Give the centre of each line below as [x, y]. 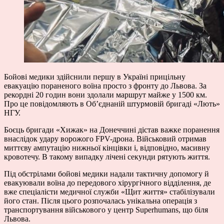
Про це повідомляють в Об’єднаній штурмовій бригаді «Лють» [112, 103]
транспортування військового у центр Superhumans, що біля [106, 209]
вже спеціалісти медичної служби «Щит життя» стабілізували [109, 191]
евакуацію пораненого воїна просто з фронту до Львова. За [105, 85]
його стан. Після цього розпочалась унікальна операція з [100, 200]
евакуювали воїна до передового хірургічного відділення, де [107, 182]
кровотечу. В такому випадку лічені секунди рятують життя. [107, 156]
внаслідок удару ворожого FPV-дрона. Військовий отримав [105, 138]
